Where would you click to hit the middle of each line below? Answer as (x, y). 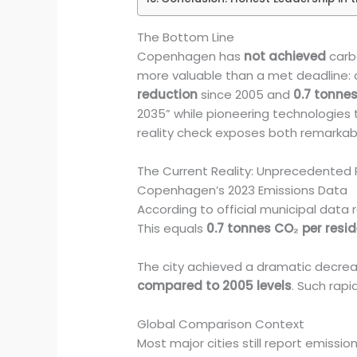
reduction (168, 95)
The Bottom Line (186, 37)
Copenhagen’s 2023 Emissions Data (243, 190)
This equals (172, 229)
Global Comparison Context (221, 324)
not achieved (285, 57)
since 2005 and (246, 95)
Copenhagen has (191, 57)
